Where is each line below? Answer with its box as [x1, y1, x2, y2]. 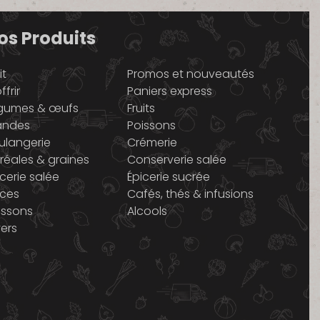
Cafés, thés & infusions [127, 185, 254, 202]
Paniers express [127, 82, 213, 99]
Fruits [127, 99, 156, 116]
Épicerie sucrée [127, 168, 211, 185]
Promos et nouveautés [127, 65, 255, 82]
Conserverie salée [127, 151, 227, 168]
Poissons [127, 116, 176, 134]
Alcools [127, 202, 168, 219]
